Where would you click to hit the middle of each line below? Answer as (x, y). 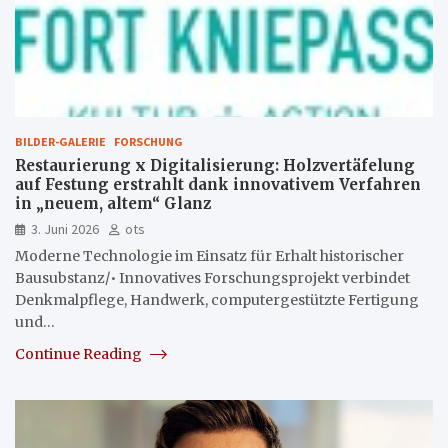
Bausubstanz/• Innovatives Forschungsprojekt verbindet (212, 277)
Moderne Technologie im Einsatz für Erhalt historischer (209, 255)
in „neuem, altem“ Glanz (113, 203)
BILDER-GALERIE (60, 141)
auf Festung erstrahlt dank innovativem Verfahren (218, 184)
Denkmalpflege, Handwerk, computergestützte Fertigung (217, 299)
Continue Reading (80, 353)
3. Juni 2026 (65, 228)
